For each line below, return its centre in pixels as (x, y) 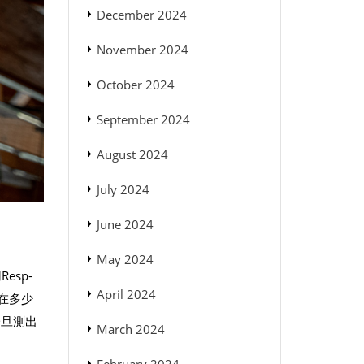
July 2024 (123, 190)
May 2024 (125, 260)
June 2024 (125, 225)
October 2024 (135, 85)
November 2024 (142, 50)
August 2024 (132, 155)
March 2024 (130, 329)
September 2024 (143, 120)
